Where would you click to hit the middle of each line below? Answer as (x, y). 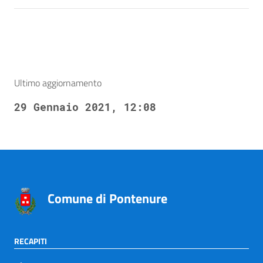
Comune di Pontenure (107, 198)
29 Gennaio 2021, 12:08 (85, 107)
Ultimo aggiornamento (58, 83)
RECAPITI (31, 241)
